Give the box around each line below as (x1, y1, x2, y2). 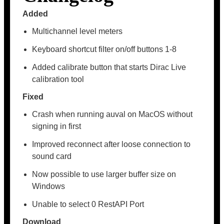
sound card (32, 152, 72, 160)
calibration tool (32, 75, 84, 83)
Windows (32, 182, 65, 190)
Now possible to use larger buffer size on (32, 170, 176, 178)
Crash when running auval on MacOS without (32, 110, 193, 118)
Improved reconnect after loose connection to (32, 140, 191, 148)
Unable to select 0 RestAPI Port (32, 200, 144, 208)
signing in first (32, 122, 81, 130)
